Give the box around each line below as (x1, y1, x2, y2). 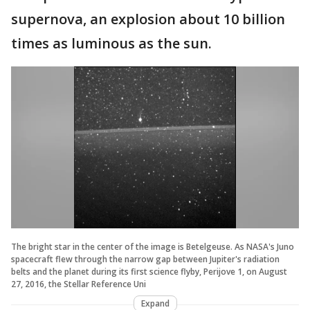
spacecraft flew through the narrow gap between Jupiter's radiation (11, 253, 280, 265)
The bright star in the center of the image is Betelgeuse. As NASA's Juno (11, 240, 294, 253)
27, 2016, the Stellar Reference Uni (11, 277, 146, 290)
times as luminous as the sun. (11, 33, 212, 53)
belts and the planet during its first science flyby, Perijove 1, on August (11, 265, 287, 277)
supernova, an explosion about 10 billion (11, 9, 285, 28)
